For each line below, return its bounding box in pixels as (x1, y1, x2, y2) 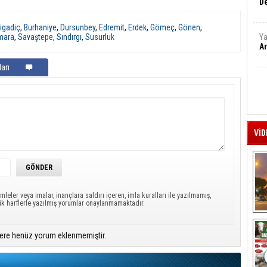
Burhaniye (24, 23, 57, 32)
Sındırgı (57, 32, 82, 42)
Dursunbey (60, 23, 95, 32)
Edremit (99, 23, 125, 32)
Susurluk (85, 32, 114, 42)
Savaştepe (18, 32, 53, 42)
